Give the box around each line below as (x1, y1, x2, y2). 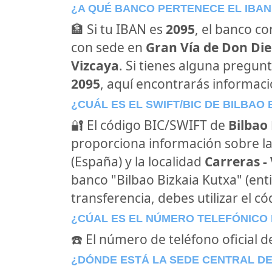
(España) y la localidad (71, 153, 205, 170)
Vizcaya (71, 57, 119, 74)
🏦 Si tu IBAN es (71, 21, 166, 38)
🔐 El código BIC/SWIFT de (71, 117, 228, 134)
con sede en (71, 39, 146, 56)
